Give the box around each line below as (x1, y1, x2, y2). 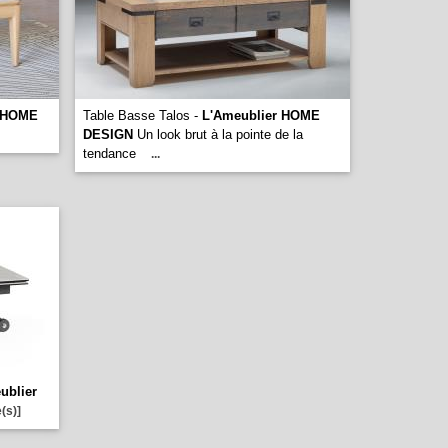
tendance (83, 146, 140, 161)
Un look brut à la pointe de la (133, 127, 303, 142)
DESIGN (83, 127, 133, 142)
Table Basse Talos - (83, 108, 202, 123)
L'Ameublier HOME (202, 108, 320, 123)
